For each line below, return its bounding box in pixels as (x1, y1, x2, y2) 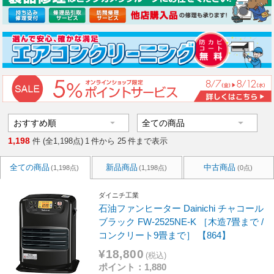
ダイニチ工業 (98, 191, 139, 199)
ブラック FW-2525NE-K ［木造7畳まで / (98, 216, 264, 227)
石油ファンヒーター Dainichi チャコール (98, 202, 264, 213)
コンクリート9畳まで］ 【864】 (98, 229, 231, 240)
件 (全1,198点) (32, 136, 84, 146)
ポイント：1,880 (98, 262, 167, 272)
